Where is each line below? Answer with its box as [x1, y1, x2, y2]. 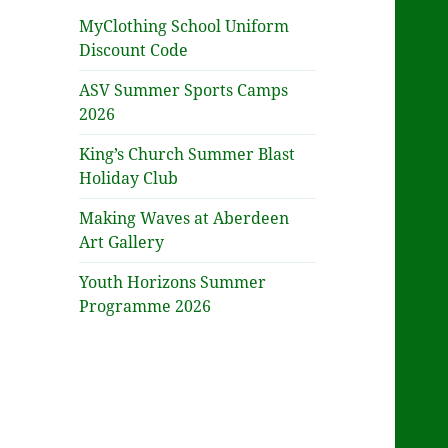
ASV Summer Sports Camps [79, 79, 289, 102]
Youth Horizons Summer [79, 271, 267, 294]
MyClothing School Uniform [79, 15, 290, 38]
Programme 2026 [79, 295, 212, 318]
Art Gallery [79, 231, 165, 254]
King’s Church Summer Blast [79, 143, 296, 166]
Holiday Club [79, 167, 179, 190]
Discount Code [79, 39, 189, 62]
